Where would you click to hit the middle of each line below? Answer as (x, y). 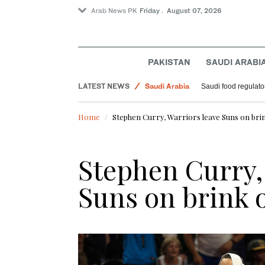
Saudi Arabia (167, 86)
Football (159, 51)
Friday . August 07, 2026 (181, 11)
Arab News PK (114, 11)
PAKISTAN (169, 62)
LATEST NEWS (104, 86)
